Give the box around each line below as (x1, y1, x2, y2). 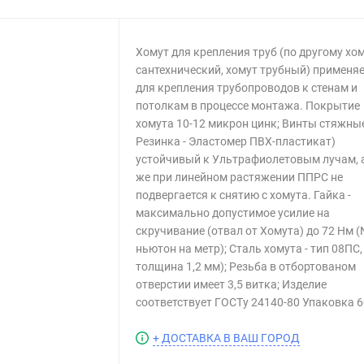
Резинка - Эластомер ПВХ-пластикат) (136, 135, 336, 148)
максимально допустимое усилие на (136, 206, 331, 219)
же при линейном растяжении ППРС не (136, 171, 344, 184)
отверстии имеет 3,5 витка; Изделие (136, 278, 327, 291)
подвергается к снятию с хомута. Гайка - (136, 188, 352, 201)
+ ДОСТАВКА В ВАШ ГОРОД (153, 331, 301, 344)
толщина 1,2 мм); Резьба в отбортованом (136, 260, 357, 273)
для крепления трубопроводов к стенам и (136, 81, 358, 94)
